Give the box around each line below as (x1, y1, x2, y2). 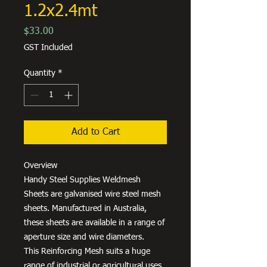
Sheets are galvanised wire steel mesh (24, 190, 161, 198)
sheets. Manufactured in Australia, (24, 204, 147, 213)
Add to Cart (71, 127, 120, 137)
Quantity (24, 69, 55, 77)
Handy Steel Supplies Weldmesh (24, 175, 141, 184)
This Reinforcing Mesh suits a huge (24, 247, 150, 256)
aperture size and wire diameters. (24, 232, 144, 241)
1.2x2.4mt (24, 2, 97, 20)
